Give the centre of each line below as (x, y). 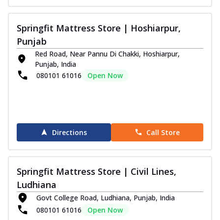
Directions (70, 132)
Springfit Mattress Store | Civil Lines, (96, 171)
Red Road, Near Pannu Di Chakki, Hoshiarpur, (108, 54)
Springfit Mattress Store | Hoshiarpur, (99, 28)
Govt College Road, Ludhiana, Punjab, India (106, 198)
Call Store (163, 132)
